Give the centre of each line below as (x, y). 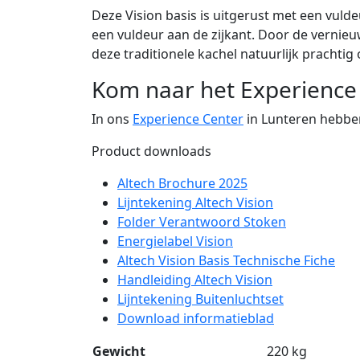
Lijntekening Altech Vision (195, 202)
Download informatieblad (196, 318)
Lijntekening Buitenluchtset (200, 299)
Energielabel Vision (175, 241)
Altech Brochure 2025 (182, 183)
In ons (112, 119)
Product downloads (151, 151)
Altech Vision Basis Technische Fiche (226, 260)
